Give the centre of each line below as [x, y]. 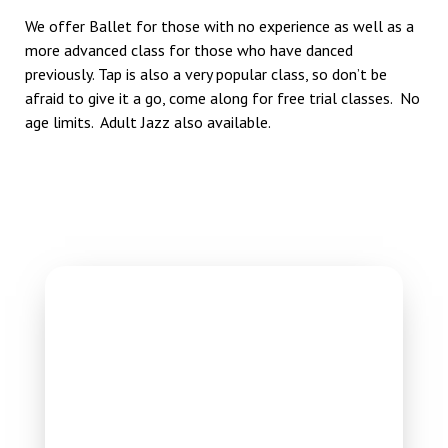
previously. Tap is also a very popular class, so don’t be [206, 74]
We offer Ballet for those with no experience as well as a [219, 26]
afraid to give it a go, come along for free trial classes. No [222, 98]
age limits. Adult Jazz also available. [148, 122]
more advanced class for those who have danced [189, 50]
